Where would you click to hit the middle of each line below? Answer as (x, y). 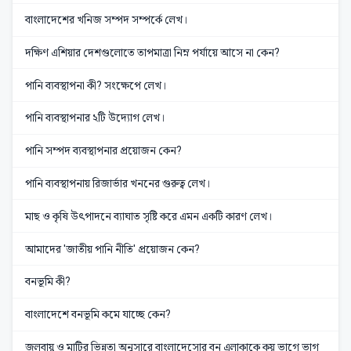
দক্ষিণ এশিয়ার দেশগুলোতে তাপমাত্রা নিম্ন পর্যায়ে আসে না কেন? (152, 52)
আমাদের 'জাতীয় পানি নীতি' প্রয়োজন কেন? (112, 249)
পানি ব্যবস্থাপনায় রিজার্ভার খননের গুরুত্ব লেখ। (118, 184)
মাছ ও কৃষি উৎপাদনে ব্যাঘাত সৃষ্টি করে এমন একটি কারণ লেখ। (149, 216)
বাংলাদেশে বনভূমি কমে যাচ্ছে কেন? (98, 315)
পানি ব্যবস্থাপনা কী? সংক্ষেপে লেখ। (96, 85)
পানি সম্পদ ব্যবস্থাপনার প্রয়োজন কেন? (103, 151)
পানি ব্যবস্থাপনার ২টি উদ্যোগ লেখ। (95, 118)
